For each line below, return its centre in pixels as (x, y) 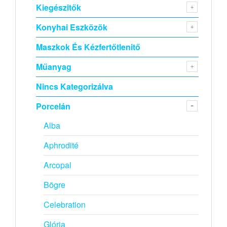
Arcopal (58, 165)
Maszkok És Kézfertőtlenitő (88, 47)
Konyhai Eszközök (72, 27)
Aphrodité (61, 145)
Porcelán (53, 106)
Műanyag (54, 67)
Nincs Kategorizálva (74, 87)
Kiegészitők (59, 8)
